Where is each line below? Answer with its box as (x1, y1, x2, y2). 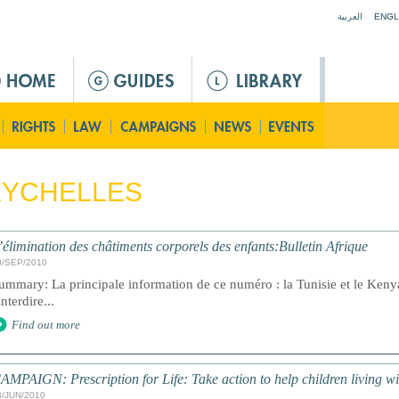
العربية (338, 12, 362, 21)
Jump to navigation (146, 2, 253, 16)
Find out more (12, 318, 80, 331)
